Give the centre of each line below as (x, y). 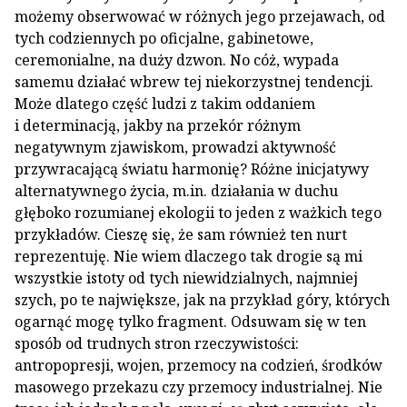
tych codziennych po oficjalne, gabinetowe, (164, 38)
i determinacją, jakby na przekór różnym (158, 125)
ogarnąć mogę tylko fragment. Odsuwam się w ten (190, 322)
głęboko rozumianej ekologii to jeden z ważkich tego (198, 213)
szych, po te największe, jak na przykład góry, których (202, 300)
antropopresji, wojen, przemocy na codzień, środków (199, 365)
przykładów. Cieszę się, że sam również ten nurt (181, 234)
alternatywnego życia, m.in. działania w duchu (176, 191)
